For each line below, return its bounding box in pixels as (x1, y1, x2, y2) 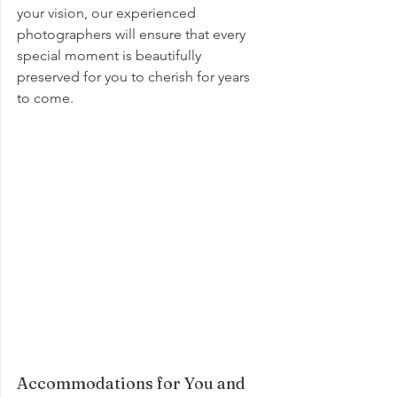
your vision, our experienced (17, 4, 199, 22)
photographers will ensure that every (17, 26, 249, 43)
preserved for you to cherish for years (17, 68, 253, 86)
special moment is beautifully (17, 47, 205, 65)
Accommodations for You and (17, 373, 249, 394)
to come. (17, 90, 74, 107)
